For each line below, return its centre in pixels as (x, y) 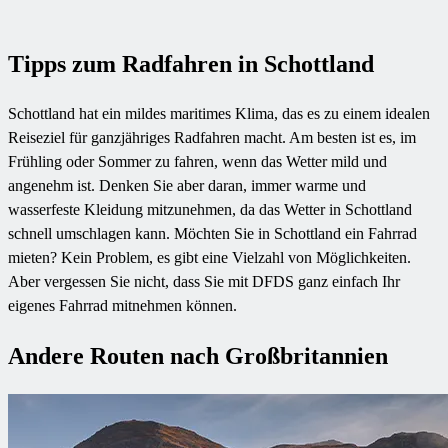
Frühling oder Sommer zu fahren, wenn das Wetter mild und (197, 162)
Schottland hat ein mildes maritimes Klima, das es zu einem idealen (219, 114)
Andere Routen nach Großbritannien (198, 355)
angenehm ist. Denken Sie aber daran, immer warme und (187, 186)
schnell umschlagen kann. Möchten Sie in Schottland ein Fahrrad (212, 234)
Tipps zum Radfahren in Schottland (191, 64)
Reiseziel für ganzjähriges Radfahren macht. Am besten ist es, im (212, 138)
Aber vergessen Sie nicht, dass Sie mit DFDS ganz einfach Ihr (204, 282)
